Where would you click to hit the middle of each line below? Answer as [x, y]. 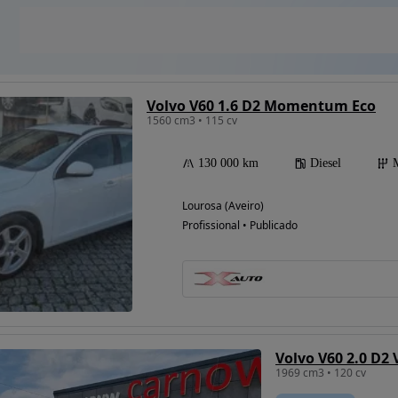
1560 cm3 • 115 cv [192, 121]
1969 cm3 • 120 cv [320, 373]
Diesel [326, 163]
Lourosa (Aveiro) [223, 206]
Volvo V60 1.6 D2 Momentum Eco [261, 106]
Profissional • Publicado [240, 226]
